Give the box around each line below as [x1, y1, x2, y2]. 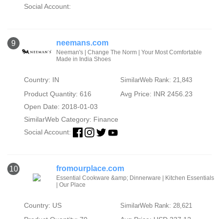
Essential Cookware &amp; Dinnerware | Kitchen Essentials [56, 175, 214, 182]
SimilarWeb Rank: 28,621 [120, 202, 192, 210]
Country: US [23, 201, 62, 210]
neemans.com [56, 39, 109, 47]
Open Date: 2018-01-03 [23, 103, 98, 111]
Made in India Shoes [56, 56, 111, 63]
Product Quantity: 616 [23, 90, 91, 98]
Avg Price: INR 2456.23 [120, 90, 193, 98]
